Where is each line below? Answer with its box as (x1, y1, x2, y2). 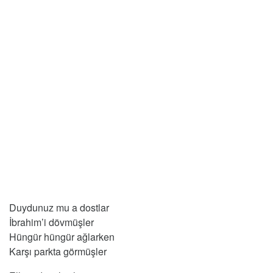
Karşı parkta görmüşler (9, 244, 107, 259)
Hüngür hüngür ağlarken (9, 230, 115, 244)
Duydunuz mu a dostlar (9, 200, 109, 215)
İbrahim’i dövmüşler (9, 215, 94, 230)
